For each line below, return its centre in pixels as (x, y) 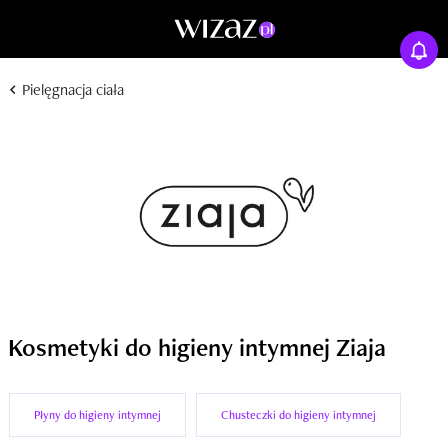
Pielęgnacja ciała (71, 89)
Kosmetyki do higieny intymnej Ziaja (197, 347)
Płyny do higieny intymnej (97, 415)
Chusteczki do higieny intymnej (298, 415)
